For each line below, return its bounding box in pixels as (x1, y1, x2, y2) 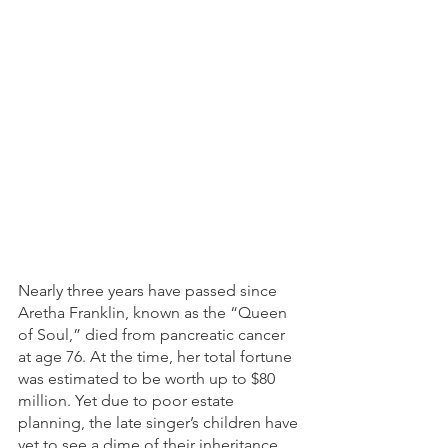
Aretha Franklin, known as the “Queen (18, 303, 291, 323)
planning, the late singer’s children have (18, 413, 302, 433)
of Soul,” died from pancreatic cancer (18, 325, 289, 345)
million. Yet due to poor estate (18, 391, 238, 411)
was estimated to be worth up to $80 (18, 369, 279, 389)
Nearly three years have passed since (18, 281, 281, 301)
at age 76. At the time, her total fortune (18, 347, 296, 367)
